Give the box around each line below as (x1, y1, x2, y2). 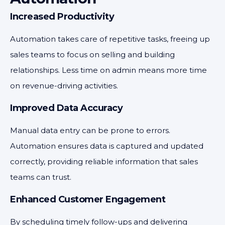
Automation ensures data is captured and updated (10, 141, 203, 151)
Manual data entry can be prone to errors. (10, 126, 170, 135)
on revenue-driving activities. (10, 81, 118, 90)
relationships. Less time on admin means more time (10, 65, 207, 75)
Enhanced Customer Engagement (10, 194, 165, 205)
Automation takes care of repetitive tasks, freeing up (10, 34, 210, 44)
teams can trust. (10, 172, 71, 182)
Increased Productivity (10, 11, 114, 22)
